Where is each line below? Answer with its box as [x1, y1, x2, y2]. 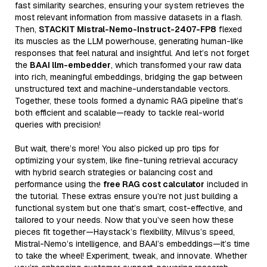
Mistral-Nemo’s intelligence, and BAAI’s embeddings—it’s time [15, 238, 250, 249]
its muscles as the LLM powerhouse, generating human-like [15, 35, 243, 46]
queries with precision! [15, 119, 101, 130]
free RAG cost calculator [103, 178, 204, 190]
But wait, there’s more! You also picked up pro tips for [15, 142, 219, 154]
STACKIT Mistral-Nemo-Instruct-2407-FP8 [39, 23, 216, 35]
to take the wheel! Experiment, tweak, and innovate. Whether [15, 250, 247, 261]
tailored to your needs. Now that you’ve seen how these [15, 214, 234, 225]
